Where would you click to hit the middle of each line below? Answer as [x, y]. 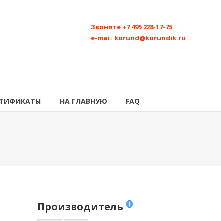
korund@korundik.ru [150, 38]
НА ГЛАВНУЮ [83, 101]
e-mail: [103, 38]
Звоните [107, 27]
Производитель [82, 206]
